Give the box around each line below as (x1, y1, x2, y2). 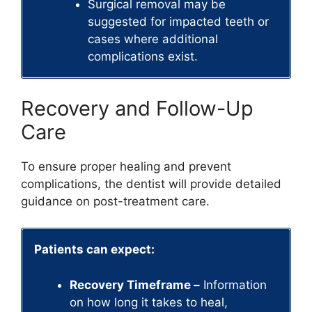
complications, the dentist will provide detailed (21, 176, 281, 191)
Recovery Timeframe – (70, 277, 200, 292)
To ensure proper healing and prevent (21, 159, 231, 173)
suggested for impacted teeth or (87, 15, 269, 29)
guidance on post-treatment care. (21, 194, 210, 208)
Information (200, 277, 267, 292)
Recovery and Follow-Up (21, 95, 253, 120)
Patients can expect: (34, 242, 155, 257)
